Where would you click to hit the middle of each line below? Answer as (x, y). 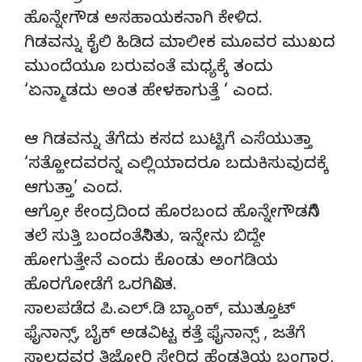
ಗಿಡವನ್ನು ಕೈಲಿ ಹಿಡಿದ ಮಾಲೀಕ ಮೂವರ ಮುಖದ (180, 44)
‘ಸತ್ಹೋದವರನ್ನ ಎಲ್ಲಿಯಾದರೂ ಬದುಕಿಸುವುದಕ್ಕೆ (177, 166)
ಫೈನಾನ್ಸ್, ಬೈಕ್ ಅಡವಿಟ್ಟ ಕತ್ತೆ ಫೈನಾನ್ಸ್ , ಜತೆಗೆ (165, 335)
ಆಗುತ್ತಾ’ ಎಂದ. (74, 190)
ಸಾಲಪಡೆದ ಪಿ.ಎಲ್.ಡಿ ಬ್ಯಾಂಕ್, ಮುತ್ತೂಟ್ (160, 311)
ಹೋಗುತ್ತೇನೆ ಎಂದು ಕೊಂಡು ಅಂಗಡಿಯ (151, 263)
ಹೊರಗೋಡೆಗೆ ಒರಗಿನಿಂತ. (101, 287)
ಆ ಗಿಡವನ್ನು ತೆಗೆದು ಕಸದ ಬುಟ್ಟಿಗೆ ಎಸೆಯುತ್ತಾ (168, 141)
